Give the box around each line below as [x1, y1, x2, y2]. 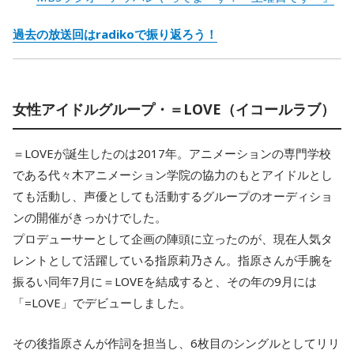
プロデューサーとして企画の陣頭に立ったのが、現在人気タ [13, 231, 333, 247]
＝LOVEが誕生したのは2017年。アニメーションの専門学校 [13, 145, 331, 161]
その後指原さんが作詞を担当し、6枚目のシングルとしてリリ [13, 335, 340, 351]
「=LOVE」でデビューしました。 [13, 295, 191, 311]
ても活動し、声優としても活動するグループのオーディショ [13, 188, 333, 204]
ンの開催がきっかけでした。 [13, 209, 167, 225]
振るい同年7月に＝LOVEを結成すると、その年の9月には [13, 273, 317, 289]
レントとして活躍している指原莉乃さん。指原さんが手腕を [13, 252, 333, 268]
